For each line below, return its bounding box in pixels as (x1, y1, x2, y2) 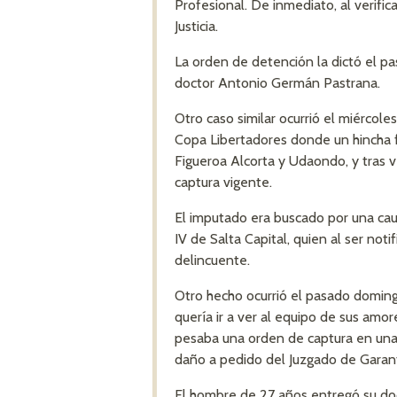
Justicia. (175, 18, 218, 35)
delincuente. (175, 252, 250, 269)
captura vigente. (175, 174, 272, 191)
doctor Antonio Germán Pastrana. (175, 74, 380, 91)
